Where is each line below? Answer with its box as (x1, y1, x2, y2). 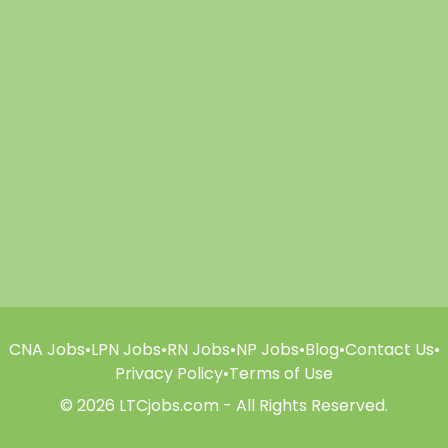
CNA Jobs (8, 337, 85, 361)
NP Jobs (235, 337, 299, 361)
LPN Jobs (90, 337, 161, 361)
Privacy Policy (115, 361, 223, 385)
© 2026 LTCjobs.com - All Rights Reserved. (60, 393, 388, 417)
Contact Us (344, 337, 434, 361)
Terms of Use (229, 361, 333, 385)
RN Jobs (166, 337, 230, 361)
